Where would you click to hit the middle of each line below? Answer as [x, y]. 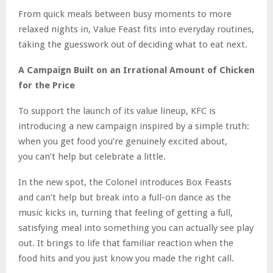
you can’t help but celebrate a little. [92, 156]
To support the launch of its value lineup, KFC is [117, 111]
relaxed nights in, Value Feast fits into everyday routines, [136, 29]
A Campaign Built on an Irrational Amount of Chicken [136, 70]
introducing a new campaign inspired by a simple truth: [134, 126]
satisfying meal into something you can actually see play [136, 228]
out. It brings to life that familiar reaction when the [126, 243]
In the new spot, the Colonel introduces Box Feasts [125, 182]
